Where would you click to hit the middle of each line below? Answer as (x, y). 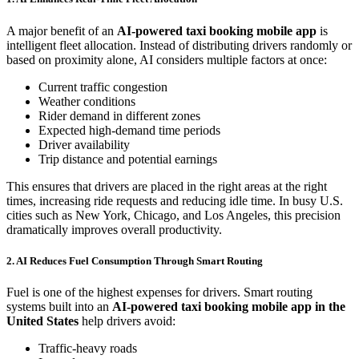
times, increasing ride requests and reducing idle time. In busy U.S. (175, 200)
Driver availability (84, 144)
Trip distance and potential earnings (128, 159)
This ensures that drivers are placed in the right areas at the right (167, 186)
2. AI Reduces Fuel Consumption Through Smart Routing (135, 260)
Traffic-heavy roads (88, 348)
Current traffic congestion (103, 87)
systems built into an (59, 306)
